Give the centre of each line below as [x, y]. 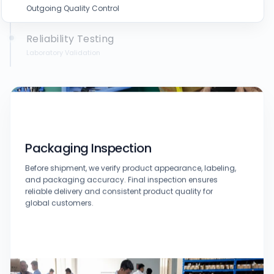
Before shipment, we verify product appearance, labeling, [131, 163]
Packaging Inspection [88, 143]
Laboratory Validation [63, 53]
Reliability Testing [70, 39]
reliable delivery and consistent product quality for [119, 187]
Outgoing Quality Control [73, 8]
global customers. [59, 198]
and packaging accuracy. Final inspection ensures [121, 175]
